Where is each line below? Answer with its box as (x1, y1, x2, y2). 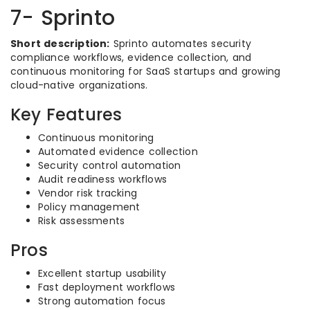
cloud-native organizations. (10, 78, 148, 92)
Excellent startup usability (38, 266, 167, 280)
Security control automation (38, 158, 181, 172)
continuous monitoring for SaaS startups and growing (10, 64, 281, 78)
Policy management (38, 200, 140, 214)
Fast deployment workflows (38, 280, 175, 294)
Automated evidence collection (38, 145, 198, 158)
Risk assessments (38, 214, 125, 228)
